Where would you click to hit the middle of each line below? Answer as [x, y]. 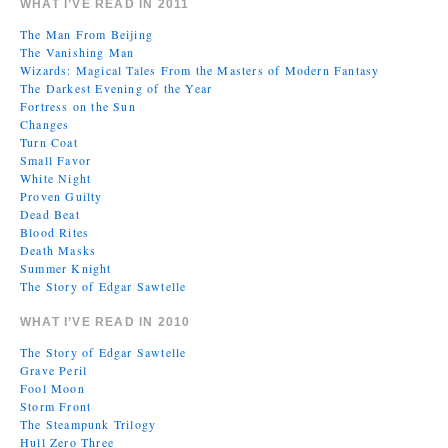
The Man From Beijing [86, 34]
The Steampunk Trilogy [88, 424]
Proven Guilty [61, 196]
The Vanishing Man [77, 52]
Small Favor [56, 160]
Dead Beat [50, 214]
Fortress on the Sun [78, 106]
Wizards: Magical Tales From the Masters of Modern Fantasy [200, 70]
